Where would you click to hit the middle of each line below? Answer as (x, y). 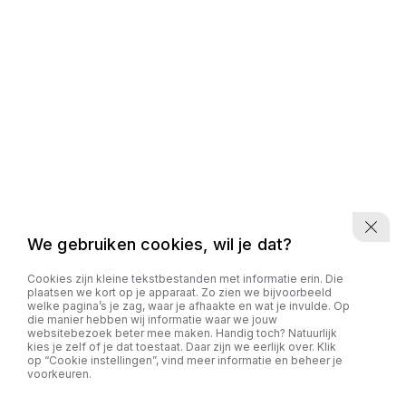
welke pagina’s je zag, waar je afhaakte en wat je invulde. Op (188, 306)
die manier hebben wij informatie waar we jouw (152, 320)
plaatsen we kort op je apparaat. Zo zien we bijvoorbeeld (179, 293)
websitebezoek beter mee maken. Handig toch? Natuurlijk (182, 333)
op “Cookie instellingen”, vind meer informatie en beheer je (185, 361)
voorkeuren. (59, 374)
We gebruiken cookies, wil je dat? (160, 245)
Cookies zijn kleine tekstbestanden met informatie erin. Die (185, 279)
